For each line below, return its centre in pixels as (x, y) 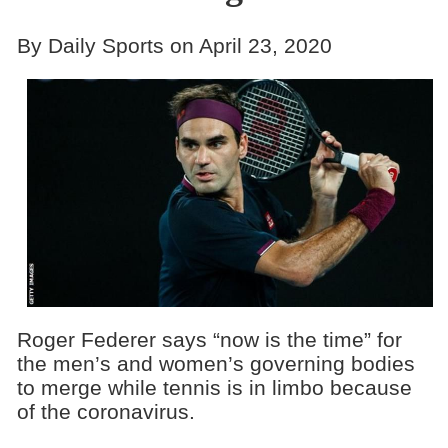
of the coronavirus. (105, 411)
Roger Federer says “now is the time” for (209, 339)
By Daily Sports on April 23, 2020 (174, 45)
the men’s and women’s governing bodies (215, 363)
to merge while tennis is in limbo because (214, 387)
